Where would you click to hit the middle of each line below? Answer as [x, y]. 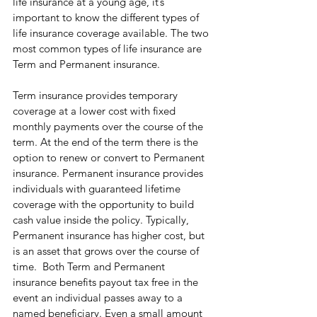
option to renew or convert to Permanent [110, 157]
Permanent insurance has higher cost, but [110, 235]
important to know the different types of [107, 17]
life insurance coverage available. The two [112, 33]
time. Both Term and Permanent [90, 266]
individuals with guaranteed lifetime [98, 189]
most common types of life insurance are [109, 48]
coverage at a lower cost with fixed [96, 111]
